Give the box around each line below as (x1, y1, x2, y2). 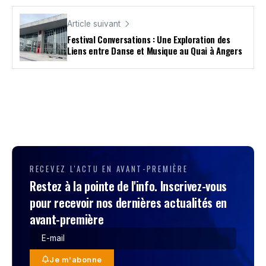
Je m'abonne (49, 254, 102, 264)
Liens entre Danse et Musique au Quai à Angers (67, 44, 242, 58)
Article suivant (67, 19, 121, 29)
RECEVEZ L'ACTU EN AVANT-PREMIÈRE (30, 162, 188, 175)
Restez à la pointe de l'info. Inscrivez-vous (30, 176, 227, 195)
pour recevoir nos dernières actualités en (30, 193, 227, 211)
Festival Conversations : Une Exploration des (67, 33, 230, 46)
